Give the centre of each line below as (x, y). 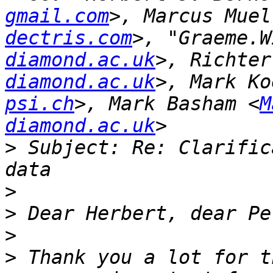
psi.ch (40, 104)
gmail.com (57, 16)
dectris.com (69, 38)
